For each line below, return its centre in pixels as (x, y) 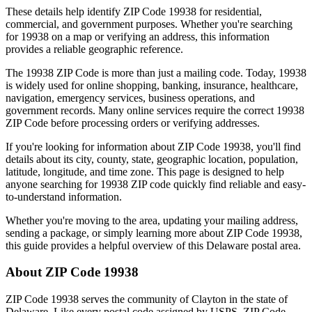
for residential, (229, 11)
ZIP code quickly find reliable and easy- (217, 184)
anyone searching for (52, 184)
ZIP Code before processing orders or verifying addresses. (133, 123)
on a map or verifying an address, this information (159, 36)
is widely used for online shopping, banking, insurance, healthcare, (152, 85)
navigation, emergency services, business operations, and (130, 97)
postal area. (275, 245)
